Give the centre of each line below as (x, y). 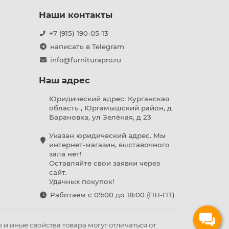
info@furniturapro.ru (85, 60)
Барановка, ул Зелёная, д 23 (100, 117)
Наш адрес (64, 80)
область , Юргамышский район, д (110, 108)
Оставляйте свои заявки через (105, 163)
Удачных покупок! (82, 181)
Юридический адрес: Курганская (109, 99)
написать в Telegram (87, 47)
